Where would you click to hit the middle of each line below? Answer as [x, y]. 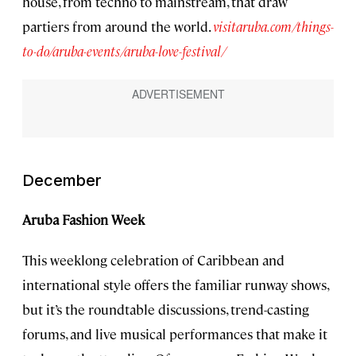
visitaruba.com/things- [273, 27]
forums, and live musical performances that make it [175, 333]
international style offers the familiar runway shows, [175, 284]
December [62, 180]
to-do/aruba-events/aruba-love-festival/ [124, 51]
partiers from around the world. [118, 27]
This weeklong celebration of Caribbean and [153, 259]
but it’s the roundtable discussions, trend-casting [166, 309]
